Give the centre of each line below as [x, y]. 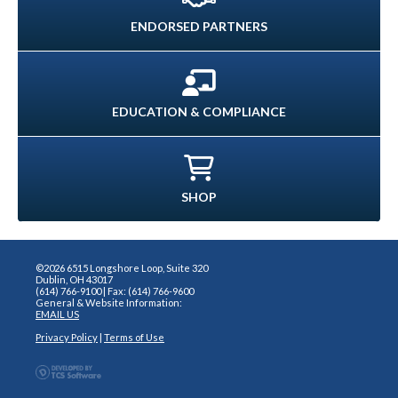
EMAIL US [57, 314]
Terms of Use [134, 338]
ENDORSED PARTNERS [199, 27]
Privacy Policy [67, 338]
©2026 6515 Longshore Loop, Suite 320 [122, 268]
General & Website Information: [109, 303]
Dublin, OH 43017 [74, 280]
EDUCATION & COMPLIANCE [199, 112]
